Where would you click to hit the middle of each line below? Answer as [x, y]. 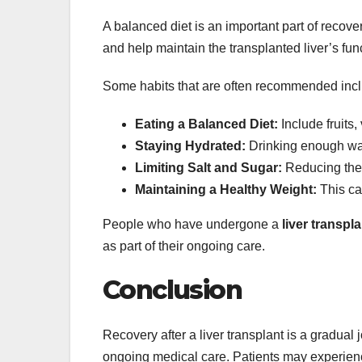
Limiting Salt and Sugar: [208, 167]
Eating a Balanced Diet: [206, 124]
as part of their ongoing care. [184, 246]
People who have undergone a [192, 224]
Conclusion [172, 289]
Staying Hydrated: [190, 145]
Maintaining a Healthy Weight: [226, 189]
